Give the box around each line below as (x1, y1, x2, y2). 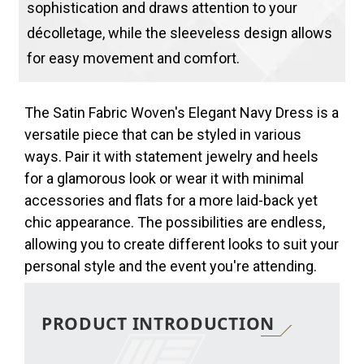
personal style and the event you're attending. (24, 257, 317, 275)
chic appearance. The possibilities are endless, (24, 213, 325, 231)
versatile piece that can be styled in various (24, 125, 301, 143)
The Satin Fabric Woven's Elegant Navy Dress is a (24, 103, 339, 121)
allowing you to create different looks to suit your (24, 235, 339, 253)
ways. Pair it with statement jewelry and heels (24, 147, 318, 165)
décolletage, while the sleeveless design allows (26, 24, 332, 41)
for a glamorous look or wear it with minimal (24, 169, 304, 187)
